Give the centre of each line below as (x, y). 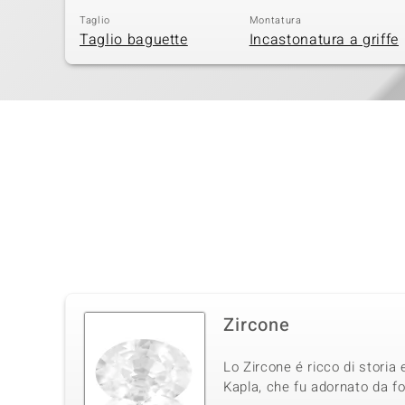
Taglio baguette (134, 40)
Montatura (275, 20)
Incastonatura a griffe (324, 40)
